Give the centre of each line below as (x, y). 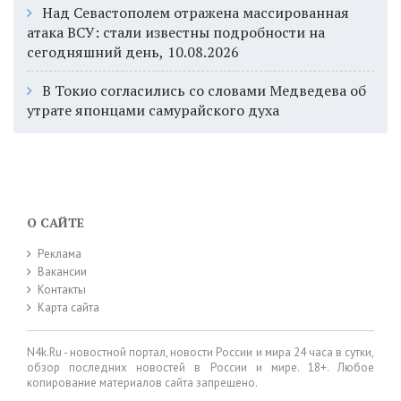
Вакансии (62, 271)
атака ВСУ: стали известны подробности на (176, 32)
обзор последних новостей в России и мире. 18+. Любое (200, 367)
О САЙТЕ (55, 222)
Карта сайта (68, 307)
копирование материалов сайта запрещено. (142, 382)
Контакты (62, 289)
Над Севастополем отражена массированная (196, 12)
